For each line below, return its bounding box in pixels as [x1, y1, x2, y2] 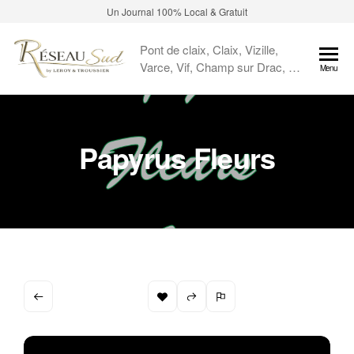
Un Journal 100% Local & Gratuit [107, 5, 247, 18]
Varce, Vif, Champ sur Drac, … [140, 58, 301, 75]
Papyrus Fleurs [78, 137, 276, 178]
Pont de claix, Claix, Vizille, [140, 41, 279, 58]
